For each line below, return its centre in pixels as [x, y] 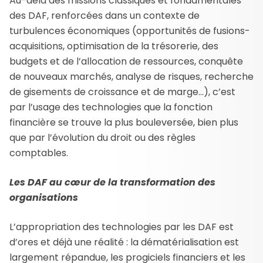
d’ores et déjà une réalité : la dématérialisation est [124, 242]
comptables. [39, 153]
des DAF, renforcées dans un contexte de [104, 15]
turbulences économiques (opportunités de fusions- [130, 31]
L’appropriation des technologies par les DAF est [122, 227]
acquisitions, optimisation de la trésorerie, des [114, 46]
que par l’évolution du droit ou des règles [102, 137]
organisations [44, 197]
